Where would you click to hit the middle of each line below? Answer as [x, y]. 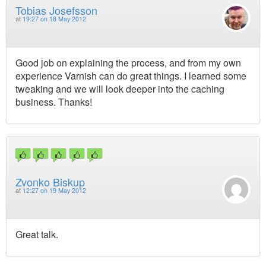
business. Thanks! [54, 102]
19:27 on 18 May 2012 [54, 19]
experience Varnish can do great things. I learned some [131, 76]
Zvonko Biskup [50, 181]
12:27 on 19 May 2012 [54, 190]
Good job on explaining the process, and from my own [128, 63]
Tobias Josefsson [56, 10]
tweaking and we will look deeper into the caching [120, 89]
